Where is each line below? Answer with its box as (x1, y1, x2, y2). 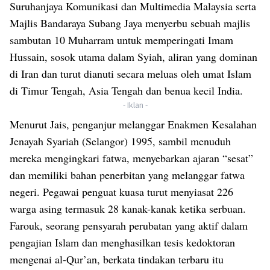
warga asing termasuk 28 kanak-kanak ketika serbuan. (10, 201, 246, 216)
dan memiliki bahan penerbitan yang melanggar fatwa (10, 168, 245, 183)
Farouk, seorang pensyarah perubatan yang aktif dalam (10, 218, 248, 233)
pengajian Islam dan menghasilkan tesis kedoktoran (10, 235, 235, 250)
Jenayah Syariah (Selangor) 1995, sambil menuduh (10, 134, 231, 149)
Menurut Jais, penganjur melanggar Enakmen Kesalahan (10, 117, 257, 132)
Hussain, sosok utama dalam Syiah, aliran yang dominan (10, 49, 257, 64)
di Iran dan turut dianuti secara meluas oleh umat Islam (10, 66, 251, 81)
